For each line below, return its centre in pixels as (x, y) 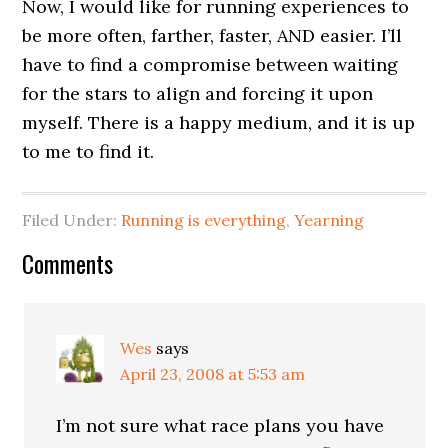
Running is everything (204, 220)
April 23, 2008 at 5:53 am (213, 374)
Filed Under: (72, 220)
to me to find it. (88, 151)
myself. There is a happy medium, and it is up (219, 122)
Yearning (329, 220)
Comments (68, 263)
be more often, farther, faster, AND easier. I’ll (212, 35)
